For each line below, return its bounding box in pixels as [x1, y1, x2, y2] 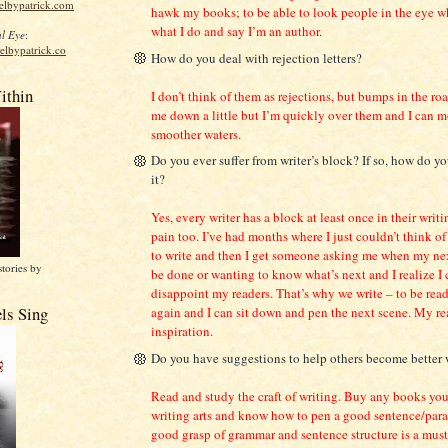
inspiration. [151, 322, 213, 341]
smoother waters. [151, 124, 241, 143]
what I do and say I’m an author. [151, 21, 322, 40]
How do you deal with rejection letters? [151, 48, 362, 67]
